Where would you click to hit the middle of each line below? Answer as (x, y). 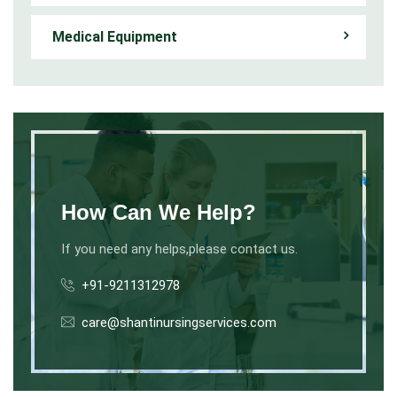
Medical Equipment (115, 36)
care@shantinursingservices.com (179, 322)
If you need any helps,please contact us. (179, 249)
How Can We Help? (159, 212)
